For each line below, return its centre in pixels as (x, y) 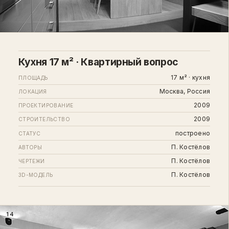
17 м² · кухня (190, 77)
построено (193, 133)
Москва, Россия (185, 91)
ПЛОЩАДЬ (33, 77)
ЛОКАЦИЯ (32, 91)
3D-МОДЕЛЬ (36, 175)
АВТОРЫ (30, 147)
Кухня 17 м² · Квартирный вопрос (98, 62)
